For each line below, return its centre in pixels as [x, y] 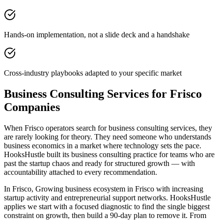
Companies [32, 107]
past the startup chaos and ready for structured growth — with [99, 163]
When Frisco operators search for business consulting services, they [108, 128]
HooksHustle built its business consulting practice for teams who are [109, 154]
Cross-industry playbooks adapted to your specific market [93, 73]
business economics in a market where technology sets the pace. [103, 145]
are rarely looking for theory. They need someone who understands [108, 137]
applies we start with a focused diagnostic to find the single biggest [107, 206]
